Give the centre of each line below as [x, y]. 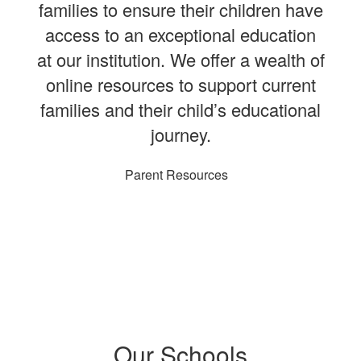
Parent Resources [176, 168]
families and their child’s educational [180, 103]
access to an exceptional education [180, 28]
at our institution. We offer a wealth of [180, 53]
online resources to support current [180, 78]
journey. [180, 128]
